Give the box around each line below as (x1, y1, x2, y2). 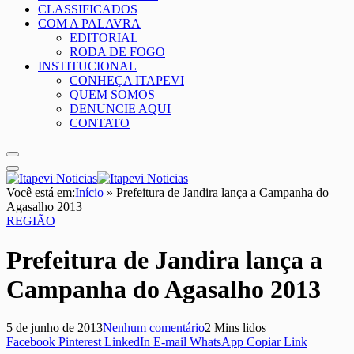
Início (75, 186, 104, 200)
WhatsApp (190, 335, 243, 349)
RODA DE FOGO (70, 45, 165, 59)
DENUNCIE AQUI (70, 102, 171, 116)
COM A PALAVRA (38, 17, 141, 31)
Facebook (6, 335, 55, 349)
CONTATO (70, 116, 130, 130)
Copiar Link (247, 335, 307, 349)
